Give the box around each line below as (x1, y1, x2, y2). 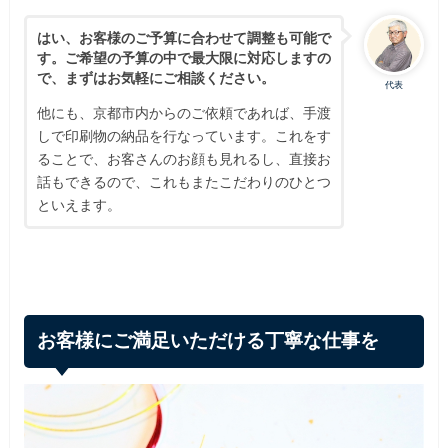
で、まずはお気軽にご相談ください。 (36, 68, 275, 86)
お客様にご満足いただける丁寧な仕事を (37, 330, 380, 352)
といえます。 (36, 196, 121, 214)
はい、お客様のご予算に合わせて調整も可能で (36, 28, 331, 46)
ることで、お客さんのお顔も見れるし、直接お (36, 150, 331, 168)
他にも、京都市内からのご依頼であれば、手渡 (36, 104, 331, 122)
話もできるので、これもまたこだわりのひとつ (36, 173, 331, 191)
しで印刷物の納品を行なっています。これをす (36, 127, 331, 145)
